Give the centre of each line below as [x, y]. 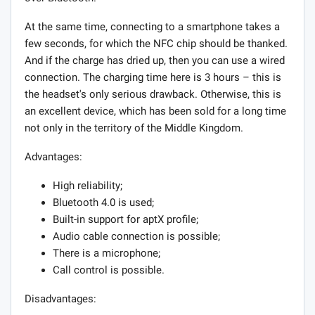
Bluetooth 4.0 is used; [103, 202]
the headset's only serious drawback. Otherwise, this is [153, 94]
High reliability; [88, 185]
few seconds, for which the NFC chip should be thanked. [156, 43]
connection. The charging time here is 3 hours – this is [153, 77]
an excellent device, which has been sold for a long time [155, 111]
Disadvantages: [60, 298]
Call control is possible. [109, 270]
